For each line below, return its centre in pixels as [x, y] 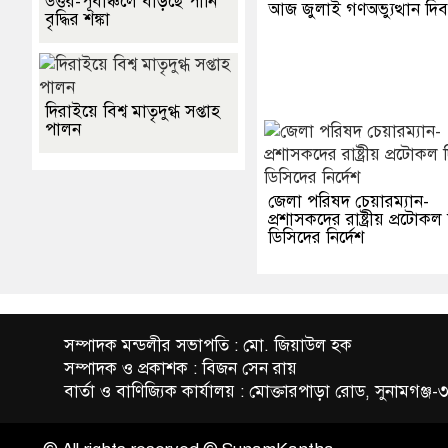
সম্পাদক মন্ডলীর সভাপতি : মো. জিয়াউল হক [208, 345]
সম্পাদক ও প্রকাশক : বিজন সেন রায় [180, 368]
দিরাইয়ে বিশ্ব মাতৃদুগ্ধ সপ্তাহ [132, 111]
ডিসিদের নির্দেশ [316, 237]
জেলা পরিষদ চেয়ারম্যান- [349, 201]
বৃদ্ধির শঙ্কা [77, 19]
